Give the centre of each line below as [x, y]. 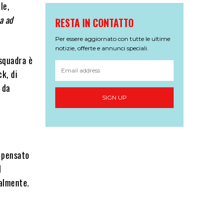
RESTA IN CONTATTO [94, 22]
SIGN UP [114, 98]
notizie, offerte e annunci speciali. [102, 48]
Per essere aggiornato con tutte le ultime [113, 38]
